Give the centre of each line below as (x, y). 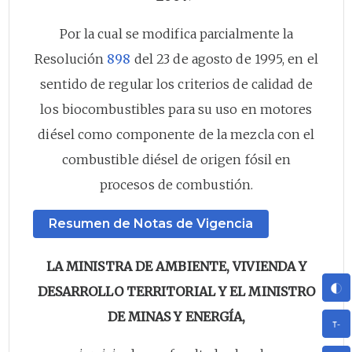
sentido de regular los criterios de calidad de (176, 84)
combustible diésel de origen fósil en (176, 159)
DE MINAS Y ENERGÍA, (176, 316)
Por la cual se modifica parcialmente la (176, 33)
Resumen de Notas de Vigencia (151, 223)
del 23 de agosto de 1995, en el (224, 59)
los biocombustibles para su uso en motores (176, 109)
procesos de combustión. (176, 184)
